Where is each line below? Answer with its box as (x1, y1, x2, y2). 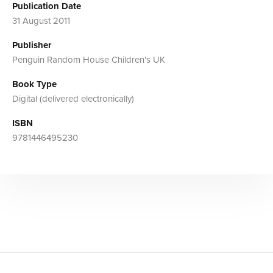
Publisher (12, 39, 51, 51)
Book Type (12, 78, 57, 90)
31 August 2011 (12, 15, 70, 26)
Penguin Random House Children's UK (12, 54, 165, 65)
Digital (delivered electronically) (12, 93, 134, 104)
